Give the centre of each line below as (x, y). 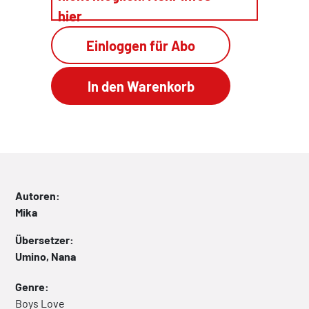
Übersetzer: (44, 240)
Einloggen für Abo (141, 45)
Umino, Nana (46, 256)
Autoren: (38, 196)
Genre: (32, 287)
